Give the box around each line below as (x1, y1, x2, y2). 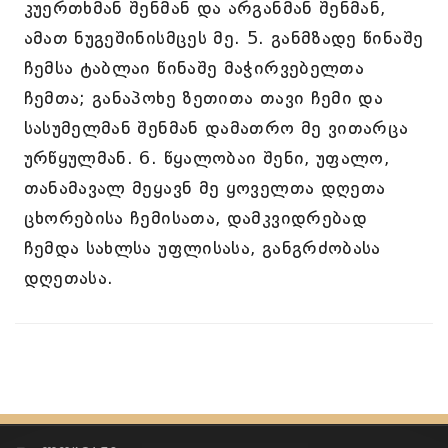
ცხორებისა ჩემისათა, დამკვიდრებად (23, 207, 368, 229)
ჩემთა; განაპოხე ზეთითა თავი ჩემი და (23, 87, 384, 109)
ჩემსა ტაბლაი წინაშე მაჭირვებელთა (23, 57, 365, 79)
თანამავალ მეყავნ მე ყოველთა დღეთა (23, 177, 386, 199)
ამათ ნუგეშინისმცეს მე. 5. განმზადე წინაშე (23, 27, 424, 49)
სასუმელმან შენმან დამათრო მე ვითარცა (23, 117, 409, 139)
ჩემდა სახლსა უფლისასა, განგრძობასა (23, 237, 381, 259)
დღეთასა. (23, 267, 114, 289)
